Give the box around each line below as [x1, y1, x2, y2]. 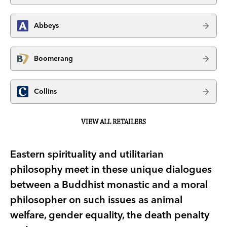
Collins [34, 87, 57, 96]
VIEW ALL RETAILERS [81, 118, 146, 126]
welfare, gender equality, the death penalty [10, 208, 209, 221]
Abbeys [34, 21, 59, 30]
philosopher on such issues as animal [10, 193, 182, 206]
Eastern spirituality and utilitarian [10, 147, 164, 160]
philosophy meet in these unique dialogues [10, 162, 212, 175]
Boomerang [34, 54, 73, 63]
